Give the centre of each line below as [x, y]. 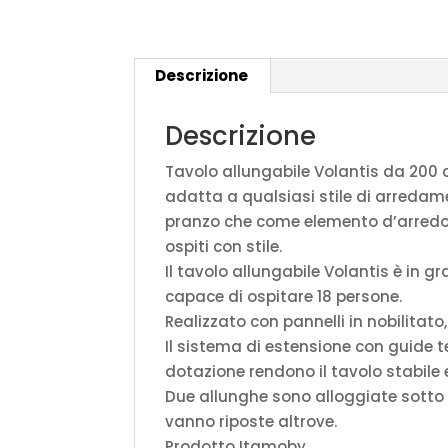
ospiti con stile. [224, 246]
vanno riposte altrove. [251, 421]
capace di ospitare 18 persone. [284, 296]
